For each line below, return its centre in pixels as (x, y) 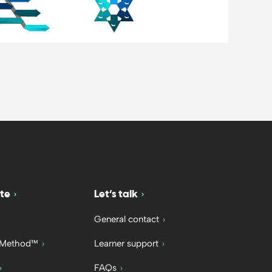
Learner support (126, 243)
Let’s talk (116, 193)
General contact (126, 219)
